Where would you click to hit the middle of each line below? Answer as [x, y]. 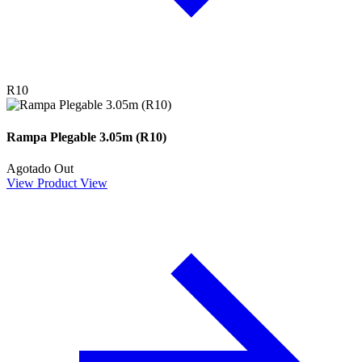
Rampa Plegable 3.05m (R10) [86, 137]
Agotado [29, 168]
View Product [42, 183]
